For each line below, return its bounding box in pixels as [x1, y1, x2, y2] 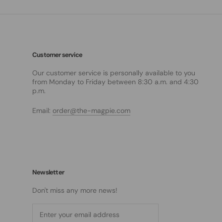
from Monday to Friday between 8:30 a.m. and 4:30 [32, 77, 199, 86]
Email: [32, 106, 53, 115]
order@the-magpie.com [53, 106, 130, 115]
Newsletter [32, 168, 64, 176]
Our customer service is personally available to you [32, 68, 195, 77]
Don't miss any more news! [32, 186, 117, 195]
